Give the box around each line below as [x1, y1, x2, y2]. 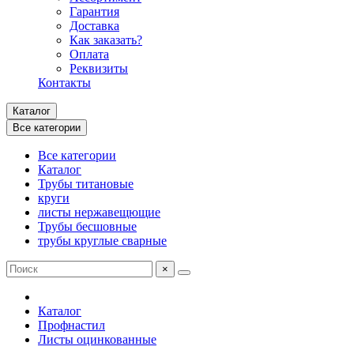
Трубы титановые [38, 177, 134, 190]
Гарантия [70, 5, 119, 18]
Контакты [38, 76, 91, 89]
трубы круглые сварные [38, 234, 167, 247]
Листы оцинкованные [38, 333, 156, 346]
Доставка [70, 19, 119, 32]
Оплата [70, 47, 109, 61]
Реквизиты [70, 62, 128, 75]
